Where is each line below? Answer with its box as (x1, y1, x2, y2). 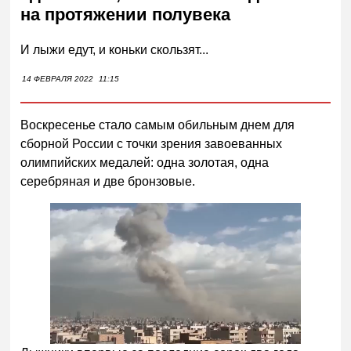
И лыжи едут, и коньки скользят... (20, 42, 209, 56)
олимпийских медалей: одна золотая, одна (20, 155, 270, 169)
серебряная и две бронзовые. (20, 174, 196, 188)
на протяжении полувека (20, 5, 231, 25)
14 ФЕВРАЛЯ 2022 (22, 74, 94, 83)
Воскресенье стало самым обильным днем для (20, 118, 295, 132)
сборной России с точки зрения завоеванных (20, 136, 283, 150)
